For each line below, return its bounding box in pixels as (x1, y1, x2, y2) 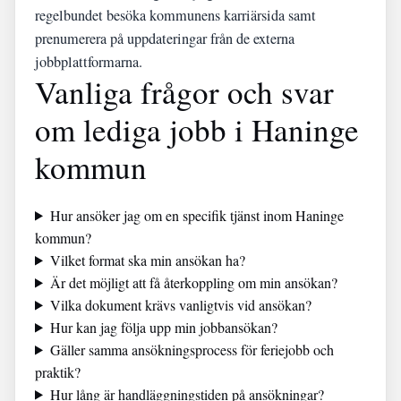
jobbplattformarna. (35, 51, 142, 72)
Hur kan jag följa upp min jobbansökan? (49, 317, 277, 337)
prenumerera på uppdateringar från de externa (35, 28, 294, 48)
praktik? (35, 362, 81, 381)
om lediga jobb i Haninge (35, 107, 359, 150)
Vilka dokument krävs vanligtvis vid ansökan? (49, 294, 311, 314)
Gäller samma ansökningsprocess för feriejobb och (49, 339, 334, 359)
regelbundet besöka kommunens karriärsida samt (35, 4, 316, 25)
